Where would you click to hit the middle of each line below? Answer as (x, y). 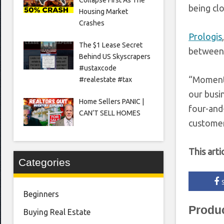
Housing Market (103, 11)
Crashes (91, 23)
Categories (44, 162)
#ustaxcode (97, 68)
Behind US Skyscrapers (114, 56)
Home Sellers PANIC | (111, 101)
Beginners (41, 194)
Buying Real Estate (57, 212)
